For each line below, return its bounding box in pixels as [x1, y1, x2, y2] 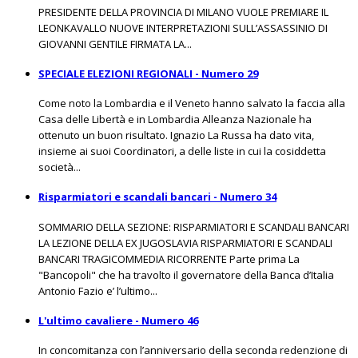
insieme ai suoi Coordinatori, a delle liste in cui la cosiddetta [38, 144, 326, 159]
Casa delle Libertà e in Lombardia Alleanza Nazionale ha [38, 112, 312, 127]
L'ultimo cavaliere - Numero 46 [38, 312, 198, 328]
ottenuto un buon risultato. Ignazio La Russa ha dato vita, [38, 128, 314, 143]
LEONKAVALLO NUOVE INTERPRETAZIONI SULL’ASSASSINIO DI [38, 20, 328, 35]
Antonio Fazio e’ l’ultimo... [38, 283, 157, 298]
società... [38, 160, 81, 175]
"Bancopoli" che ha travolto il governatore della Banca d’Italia [38, 267, 334, 282]
